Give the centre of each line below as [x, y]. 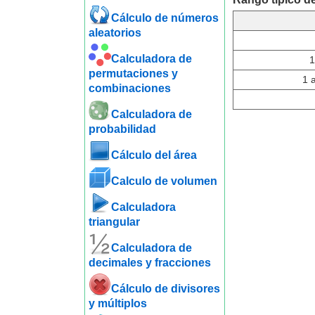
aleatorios [115, 33]
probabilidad [122, 129]
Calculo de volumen [164, 181]
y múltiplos [117, 303]
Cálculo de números [165, 18]
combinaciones [129, 88]
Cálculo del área [154, 155]
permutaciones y [133, 73]
